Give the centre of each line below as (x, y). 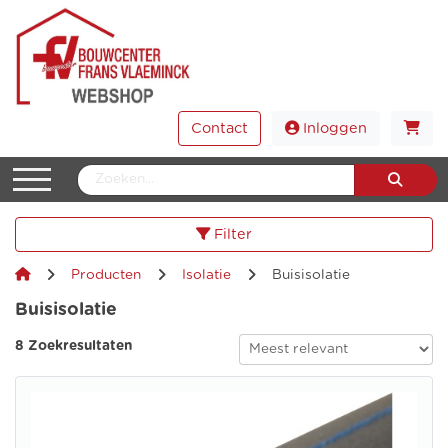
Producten (106, 275)
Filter (231, 234)
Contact (219, 129)
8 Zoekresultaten (73, 345)
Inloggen (332, 129)
